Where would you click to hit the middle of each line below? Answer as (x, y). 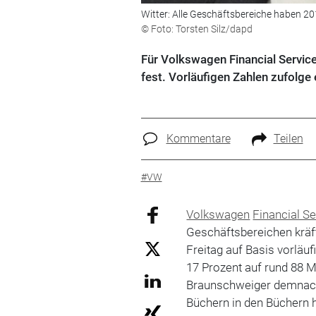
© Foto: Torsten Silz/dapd (196, 29)
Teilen (288, 138)
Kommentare (198, 138)
